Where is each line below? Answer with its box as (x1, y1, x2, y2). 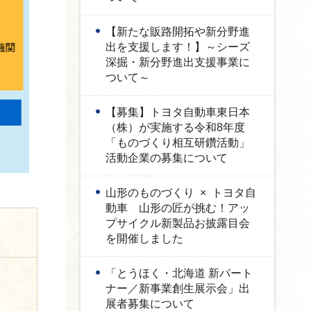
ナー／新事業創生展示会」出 (106, 283, 250, 294)
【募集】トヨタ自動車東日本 (106, 106, 250, 118)
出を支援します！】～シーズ (106, 41, 250, 53)
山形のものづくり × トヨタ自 (106, 187, 256, 199)
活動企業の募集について (106, 152, 228, 164)
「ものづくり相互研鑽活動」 (106, 137, 250, 149)
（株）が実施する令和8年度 (106, 121, 245, 133)
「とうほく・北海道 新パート (106, 267, 253, 279)
